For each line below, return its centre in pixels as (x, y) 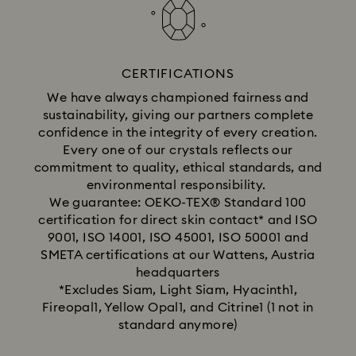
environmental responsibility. (178, 185)
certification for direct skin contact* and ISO (178, 220)
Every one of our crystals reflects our (178, 150)
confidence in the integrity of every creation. (178, 132)
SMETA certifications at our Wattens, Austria (178, 255)
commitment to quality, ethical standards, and (178, 167)
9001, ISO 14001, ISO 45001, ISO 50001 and (178, 237)
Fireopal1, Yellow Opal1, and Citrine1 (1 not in (178, 307)
